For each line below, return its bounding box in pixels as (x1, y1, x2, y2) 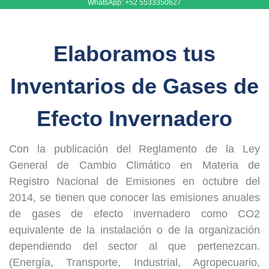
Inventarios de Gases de (10, 74, 259, 98)
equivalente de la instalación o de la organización (9, 224, 260, 236)
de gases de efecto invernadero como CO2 (9, 208, 260, 220)
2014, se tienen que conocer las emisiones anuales (9, 192, 260, 204)
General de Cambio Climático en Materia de (9, 159, 260, 171)
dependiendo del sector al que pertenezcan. (9, 240, 260, 252)
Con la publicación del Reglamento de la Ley (9, 143, 260, 155)
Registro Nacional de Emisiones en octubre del (9, 175, 260, 187)
